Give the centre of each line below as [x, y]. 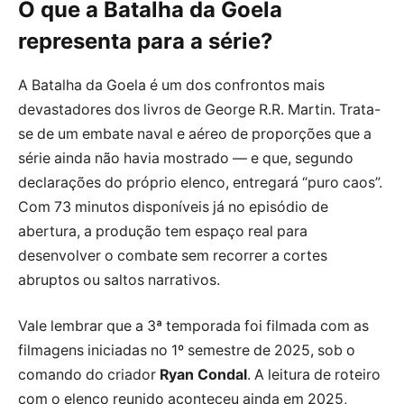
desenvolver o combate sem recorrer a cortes [173, 255]
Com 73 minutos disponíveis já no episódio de [173, 207]
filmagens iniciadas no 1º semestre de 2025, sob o [187, 351]
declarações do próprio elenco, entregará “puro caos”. [200, 182]
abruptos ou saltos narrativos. [119, 280]
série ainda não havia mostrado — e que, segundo [186, 158]
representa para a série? [145, 41]
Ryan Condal [203, 375]
